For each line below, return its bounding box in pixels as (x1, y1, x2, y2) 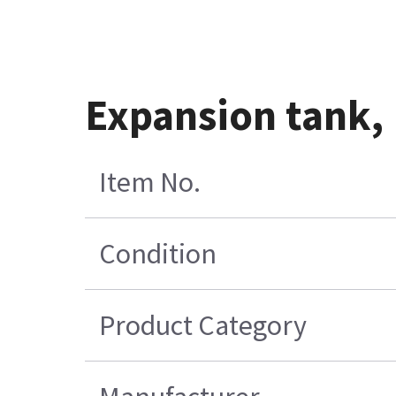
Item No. (98, 164, 201, 201)
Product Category (98, 308, 307, 344)
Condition (98, 236, 217, 272)
